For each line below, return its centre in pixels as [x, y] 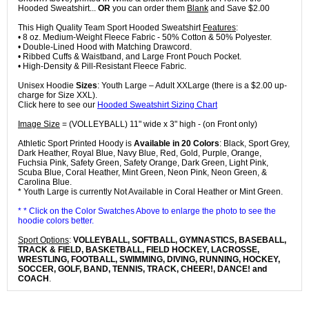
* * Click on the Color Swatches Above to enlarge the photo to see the [147, 211]
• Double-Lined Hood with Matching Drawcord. [105, 47]
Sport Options [43, 240]
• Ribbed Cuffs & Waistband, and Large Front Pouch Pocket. [130, 57]
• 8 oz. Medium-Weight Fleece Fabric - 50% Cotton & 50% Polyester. [145, 38]
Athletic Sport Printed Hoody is [76, 144]
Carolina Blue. [45, 182]
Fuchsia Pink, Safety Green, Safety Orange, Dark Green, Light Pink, [143, 163]
